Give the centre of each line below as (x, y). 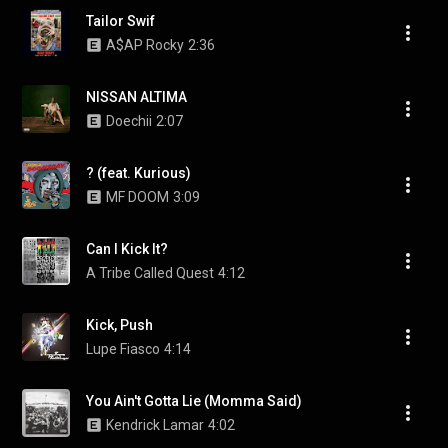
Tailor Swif (120, 21)
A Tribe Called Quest (150, 273)
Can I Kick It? (127, 249)
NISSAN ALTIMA (136, 97)
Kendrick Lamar (155, 425)
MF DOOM (137, 197)
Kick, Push (119, 325)
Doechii (129, 121)
